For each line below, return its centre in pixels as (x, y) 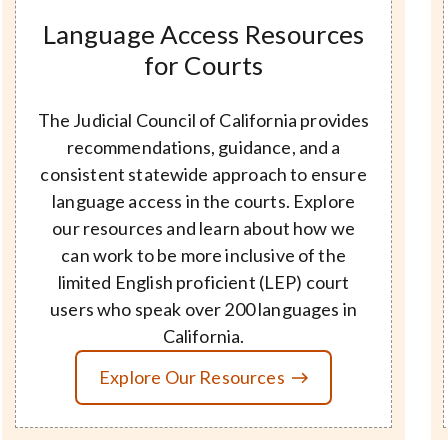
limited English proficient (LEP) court (203, 281)
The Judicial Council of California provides (203, 119)
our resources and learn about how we (203, 227)
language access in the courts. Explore (204, 200)
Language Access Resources (203, 34)
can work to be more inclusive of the (203, 254)
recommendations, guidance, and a (203, 146)
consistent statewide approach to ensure (203, 173)
